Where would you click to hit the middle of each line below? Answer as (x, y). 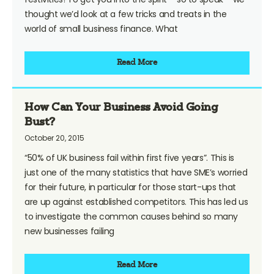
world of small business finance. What (101, 28)
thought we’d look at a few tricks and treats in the (126, 14)
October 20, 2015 (54, 138)
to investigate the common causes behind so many (131, 216)
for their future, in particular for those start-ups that (130, 187)
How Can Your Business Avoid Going (121, 108)
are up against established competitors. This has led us (136, 202)
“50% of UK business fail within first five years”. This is (130, 157)
